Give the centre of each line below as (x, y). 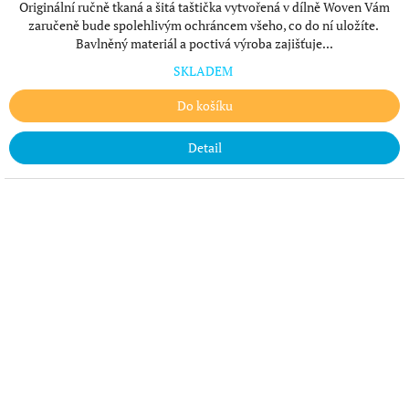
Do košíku (204, 105)
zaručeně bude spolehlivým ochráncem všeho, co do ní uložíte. (204, 25)
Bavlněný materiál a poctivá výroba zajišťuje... (204, 43)
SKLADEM (204, 71)
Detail (204, 147)
